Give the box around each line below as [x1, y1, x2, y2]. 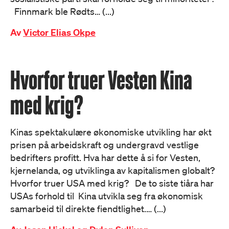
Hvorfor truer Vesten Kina [10, 65, 192, 95]
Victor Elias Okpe [23, 27, 96, 38]
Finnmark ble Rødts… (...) [10, 6, 114, 17]
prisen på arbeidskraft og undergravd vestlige [10, 139, 199, 150]
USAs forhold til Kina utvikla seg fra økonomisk [10, 190, 203, 201]
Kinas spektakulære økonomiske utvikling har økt [10, 126, 212, 138]
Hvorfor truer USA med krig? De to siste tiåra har [10, 177, 214, 189]
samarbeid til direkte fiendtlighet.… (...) [10, 203, 166, 214]
